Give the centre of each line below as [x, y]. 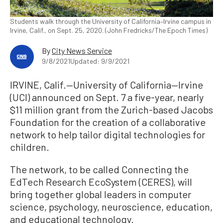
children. [30, 147]
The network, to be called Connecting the [99, 169]
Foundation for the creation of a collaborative [108, 122]
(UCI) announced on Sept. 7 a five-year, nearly [107, 97]
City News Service [82, 51]
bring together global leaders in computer [101, 194]
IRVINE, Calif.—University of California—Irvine [107, 85]
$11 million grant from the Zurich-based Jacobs [111, 110]
